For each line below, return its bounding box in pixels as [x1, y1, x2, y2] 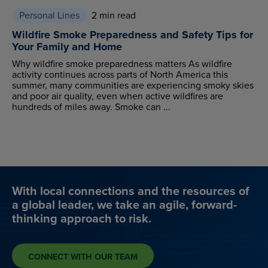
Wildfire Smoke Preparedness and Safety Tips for [12, 26, 253, 42]
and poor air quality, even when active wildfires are [12, 89, 223, 103]
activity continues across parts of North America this [12, 67, 228, 81]
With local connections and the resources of [12, 181, 249, 200]
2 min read [92, 8, 136, 22]
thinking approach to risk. [12, 209, 151, 227]
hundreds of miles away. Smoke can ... [12, 99, 170, 114]
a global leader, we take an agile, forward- [12, 195, 237, 214]
